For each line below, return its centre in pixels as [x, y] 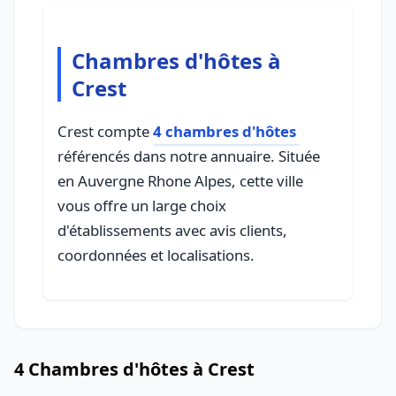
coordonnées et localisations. [156, 255]
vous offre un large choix [142, 206]
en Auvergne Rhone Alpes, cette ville [180, 181]
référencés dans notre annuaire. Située [189, 156]
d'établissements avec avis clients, [172, 230]
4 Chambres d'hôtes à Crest [134, 369]
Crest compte [105, 131]
